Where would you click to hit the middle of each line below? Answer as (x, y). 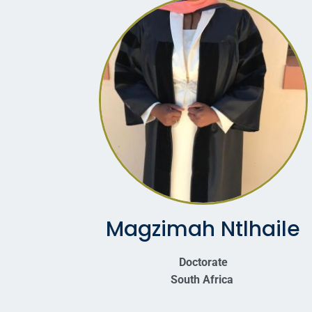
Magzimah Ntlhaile (203, 229)
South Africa (203, 280)
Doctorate (203, 263)
